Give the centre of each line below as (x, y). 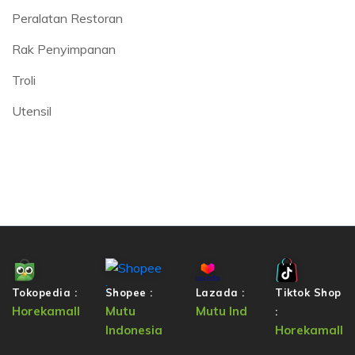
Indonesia (134, 330)
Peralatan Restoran (67, 18)
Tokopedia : (44, 292)
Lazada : (220, 292)
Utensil (32, 111)
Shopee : (129, 292)
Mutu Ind (221, 311)
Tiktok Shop (308, 292)
